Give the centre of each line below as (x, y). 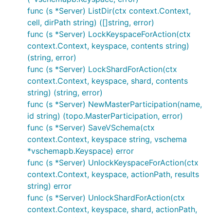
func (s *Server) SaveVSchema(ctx (91, 127)
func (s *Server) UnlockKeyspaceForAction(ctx (113, 163)
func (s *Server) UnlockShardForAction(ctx (106, 198)
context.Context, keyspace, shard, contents (108, 81)
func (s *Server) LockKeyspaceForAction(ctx (109, 34)
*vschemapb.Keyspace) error (81, 151)
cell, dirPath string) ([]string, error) (91, 22)
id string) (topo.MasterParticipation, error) (105, 116)
